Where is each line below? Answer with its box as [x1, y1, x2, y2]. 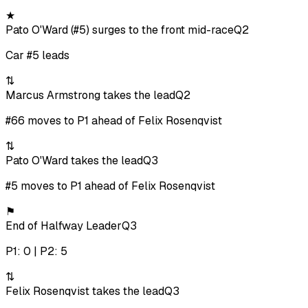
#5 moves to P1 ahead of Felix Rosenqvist [5, 179, 215, 194]
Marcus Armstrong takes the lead [5, 88, 175, 103]
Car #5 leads [5, 48, 69, 63]
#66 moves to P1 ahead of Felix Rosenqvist [5, 113, 222, 129]
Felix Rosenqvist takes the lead [5, 284, 164, 299]
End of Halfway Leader [5, 219, 122, 234]
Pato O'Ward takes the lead [5, 153, 143, 168]
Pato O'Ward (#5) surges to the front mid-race [5, 23, 234, 38]
